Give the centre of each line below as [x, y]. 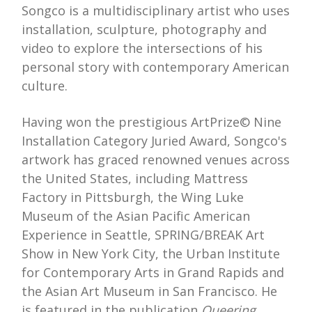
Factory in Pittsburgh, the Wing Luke [133, 197]
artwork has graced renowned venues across [156, 160]
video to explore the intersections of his [142, 48]
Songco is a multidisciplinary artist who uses [156, 11]
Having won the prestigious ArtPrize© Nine [152, 122]
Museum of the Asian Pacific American [136, 216]
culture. [45, 86]
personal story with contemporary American [156, 67]
